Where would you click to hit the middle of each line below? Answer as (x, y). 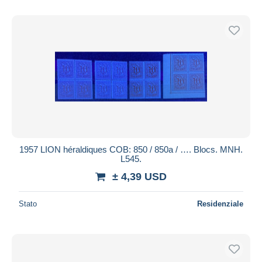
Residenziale (220, 204)
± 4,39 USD (139, 176)
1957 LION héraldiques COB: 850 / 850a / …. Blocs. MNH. (131, 149)
